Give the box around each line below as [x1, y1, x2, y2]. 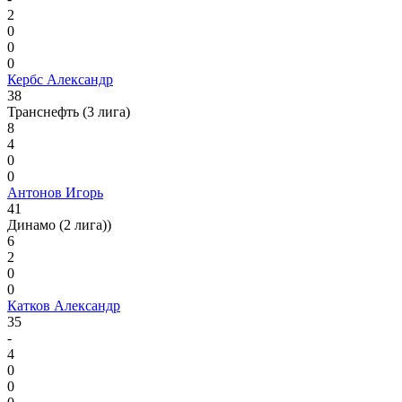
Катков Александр [7, 298, 120, 314]
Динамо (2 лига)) [7, 217, 111, 233]
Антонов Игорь [7, 185, 103, 201]
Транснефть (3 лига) [7, 104, 130, 120]
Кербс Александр [7, 72, 113, 88]
